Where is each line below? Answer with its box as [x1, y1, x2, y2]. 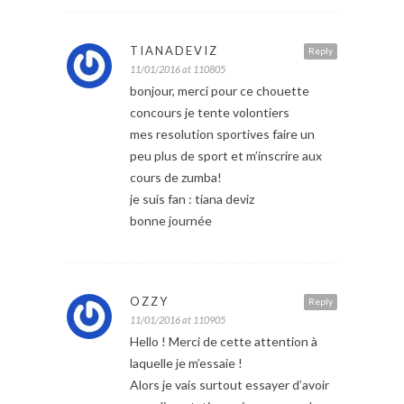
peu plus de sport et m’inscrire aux [130, 148, 322, 164]
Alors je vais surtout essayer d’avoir [130, 377, 329, 393]
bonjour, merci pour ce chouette [130, 83, 309, 99]
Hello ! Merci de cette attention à [130, 334, 317, 350]
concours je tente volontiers [130, 105, 289, 121]
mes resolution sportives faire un [130, 126, 315, 142]
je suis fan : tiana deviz [130, 191, 254, 207]
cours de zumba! [130, 170, 222, 186]
